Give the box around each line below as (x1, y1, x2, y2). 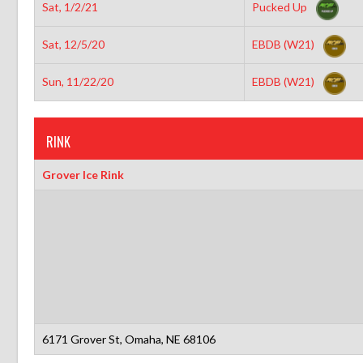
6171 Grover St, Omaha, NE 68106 (41, 331, 216, 346)
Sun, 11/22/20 (41, 74, 113, 88)
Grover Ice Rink (41, 167, 124, 181)
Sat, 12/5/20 (41, 36, 105, 51)
